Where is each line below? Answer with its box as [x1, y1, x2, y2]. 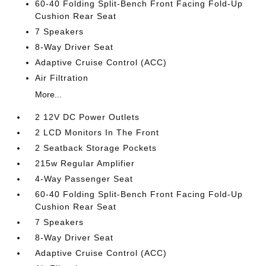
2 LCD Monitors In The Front [35, 128, 160, 137]
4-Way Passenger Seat [35, 174, 134, 183]
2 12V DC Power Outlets [35, 112, 140, 122]
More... [35, 90, 62, 99]
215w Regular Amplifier [35, 159, 135, 168]
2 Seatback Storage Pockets [35, 143, 157, 153]
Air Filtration [35, 73, 89, 83]
